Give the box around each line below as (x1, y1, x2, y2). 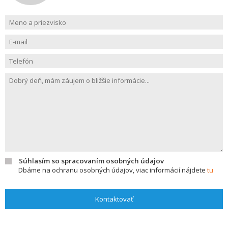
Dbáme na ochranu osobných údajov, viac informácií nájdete (18, 165, 207, 175)
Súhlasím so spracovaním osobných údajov (19, 156, 164, 165)
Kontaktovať (95, 194, 133, 204)
